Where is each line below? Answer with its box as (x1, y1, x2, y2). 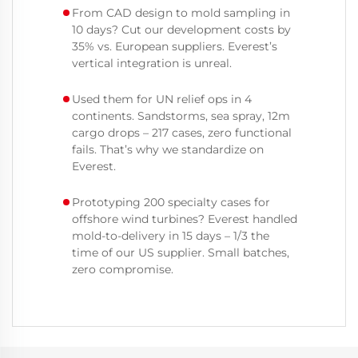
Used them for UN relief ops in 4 (72, 91, 252, 106)
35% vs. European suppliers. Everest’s (72, 38, 277, 54)
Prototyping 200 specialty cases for (72, 194, 270, 209)
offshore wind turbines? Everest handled (72, 211, 297, 226)
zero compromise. (72, 261, 173, 276)
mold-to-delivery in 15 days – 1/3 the (72, 228, 269, 243)
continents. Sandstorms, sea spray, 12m (72, 108, 290, 123)
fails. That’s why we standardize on (72, 141, 264, 157)
